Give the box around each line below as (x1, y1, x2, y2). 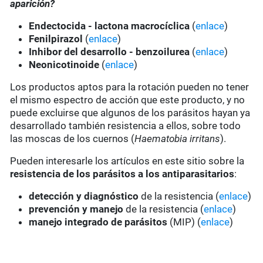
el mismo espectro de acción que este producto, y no (10, 94, 245, 106)
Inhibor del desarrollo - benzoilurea (29, 46, 193, 58)
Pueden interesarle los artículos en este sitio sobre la (10, 155, 245, 167)
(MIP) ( (167, 216, 201, 228)
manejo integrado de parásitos (29, 216, 168, 228)
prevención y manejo (29, 203, 124, 215)
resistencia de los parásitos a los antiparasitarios (10, 168, 235, 180)
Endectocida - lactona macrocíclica (29, 20, 193, 32)
